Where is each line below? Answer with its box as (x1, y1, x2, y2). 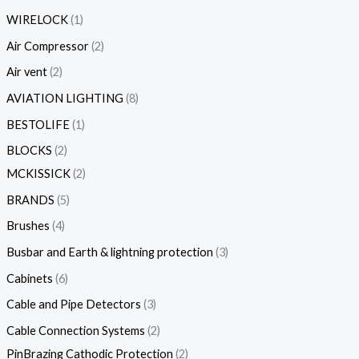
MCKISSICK (6, 167, 71, 181)
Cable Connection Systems (6, 324, 145, 337)
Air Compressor (6, 38, 89, 53)
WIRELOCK (6, 12, 68, 26)
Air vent (6, 65, 47, 79)
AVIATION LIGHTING (6, 91, 123, 105)
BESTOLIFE (6, 117, 70, 131)
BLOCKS (6, 143, 52, 158)
